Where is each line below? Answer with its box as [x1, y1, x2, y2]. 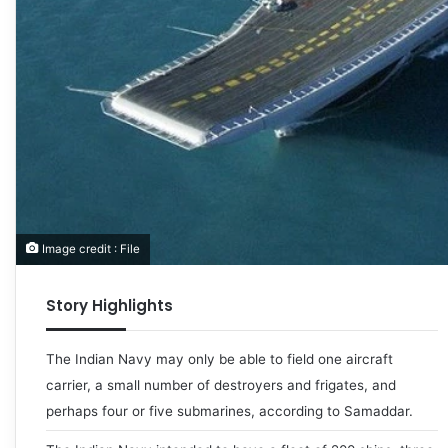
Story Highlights [46, 294, 173, 316]
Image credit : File [39, 241, 140, 256]
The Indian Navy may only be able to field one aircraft [46, 350, 393, 367]
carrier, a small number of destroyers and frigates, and [46, 376, 396, 393]
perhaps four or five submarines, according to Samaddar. [46, 402, 413, 419]
